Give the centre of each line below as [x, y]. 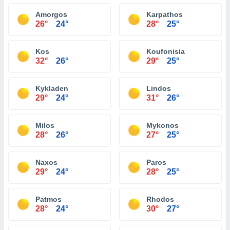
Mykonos [162, 125]
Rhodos [160, 199]
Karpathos [165, 14]
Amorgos [51, 14]
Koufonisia [166, 51]
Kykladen [52, 88]
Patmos [49, 199]
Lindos [159, 88]
